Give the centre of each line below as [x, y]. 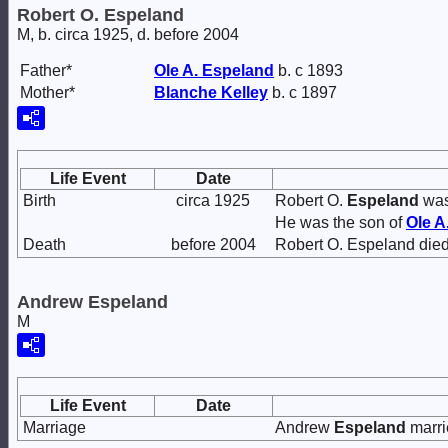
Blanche [187, 92]
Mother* [47, 92]
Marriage [54, 427]
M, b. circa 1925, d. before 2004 [128, 34]
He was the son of [340, 222]
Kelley [244, 92]
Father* [46, 70]
